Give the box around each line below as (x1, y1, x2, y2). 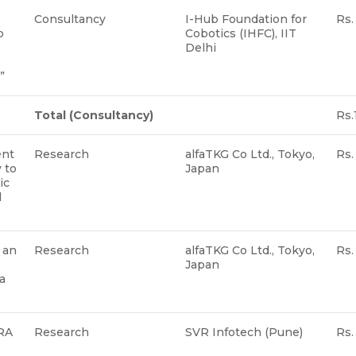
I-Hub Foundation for (185, 11, 307, 26)
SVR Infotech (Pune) (185, 324, 306, 339)
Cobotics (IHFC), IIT (185, 25, 296, 41)
